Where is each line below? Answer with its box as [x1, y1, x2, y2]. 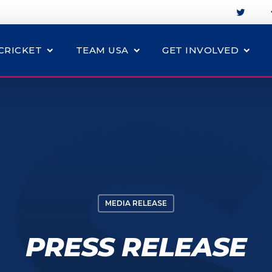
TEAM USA [75, 44, 129, 56]
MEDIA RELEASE [104, 199, 167, 208]
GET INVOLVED [162, 44, 239, 56]
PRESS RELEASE [25, 230, 246, 263]
